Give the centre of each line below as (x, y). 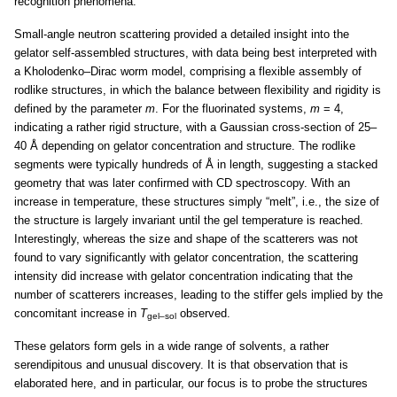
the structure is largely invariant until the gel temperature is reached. (189, 220)
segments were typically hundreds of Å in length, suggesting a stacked (196, 164)
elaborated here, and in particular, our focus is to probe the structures (191, 383)
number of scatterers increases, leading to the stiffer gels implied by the (198, 295)
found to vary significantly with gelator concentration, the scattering (186, 257)
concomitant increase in (77, 313)
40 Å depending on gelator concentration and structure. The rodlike (185, 146)
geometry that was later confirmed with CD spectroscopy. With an (182, 183)
